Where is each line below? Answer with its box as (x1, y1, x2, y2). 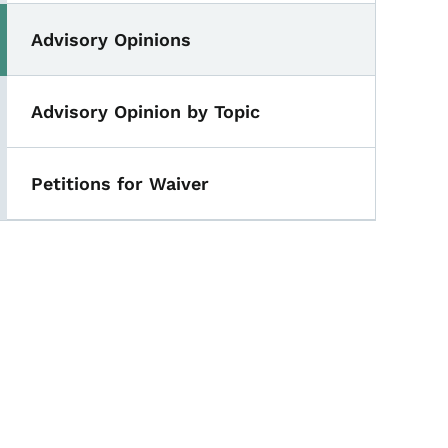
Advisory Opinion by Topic (31, 101, 261, 122)
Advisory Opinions (31, 29, 192, 50)
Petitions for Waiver (31, 173, 210, 194)
